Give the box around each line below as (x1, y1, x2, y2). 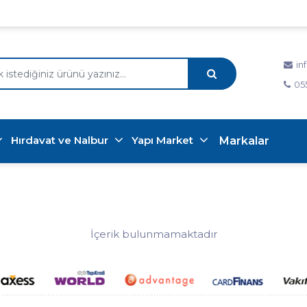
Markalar (219, 134, 269, 148)
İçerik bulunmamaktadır (90, 228, 217, 241)
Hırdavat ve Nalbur (11, 134, 111, 147)
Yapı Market (132, 134, 196, 147)
